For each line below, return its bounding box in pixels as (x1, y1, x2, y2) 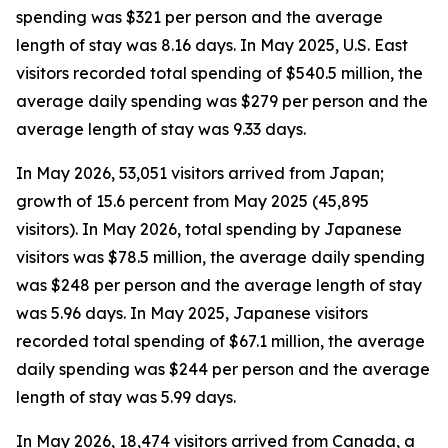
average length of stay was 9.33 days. (16, 119, 306, 139)
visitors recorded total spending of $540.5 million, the (16, 63, 423, 83)
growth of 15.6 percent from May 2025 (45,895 (16, 191, 369, 211)
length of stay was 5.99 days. (16, 387, 236, 407)
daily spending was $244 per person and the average (16, 359, 430, 379)
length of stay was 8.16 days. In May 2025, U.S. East (16, 35, 408, 55)
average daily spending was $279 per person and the (16, 91, 428, 111)
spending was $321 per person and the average (16, 7, 383, 27)
